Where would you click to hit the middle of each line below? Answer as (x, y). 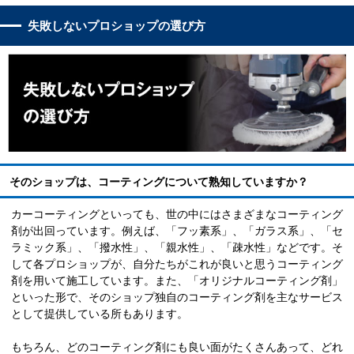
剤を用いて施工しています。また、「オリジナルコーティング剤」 (177, 281)
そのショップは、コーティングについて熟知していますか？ (159, 182)
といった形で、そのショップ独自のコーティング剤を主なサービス (177, 298)
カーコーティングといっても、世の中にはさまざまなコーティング (177, 215)
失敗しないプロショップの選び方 (117, 25)
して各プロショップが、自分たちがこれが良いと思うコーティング (177, 264)
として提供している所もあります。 (100, 314)
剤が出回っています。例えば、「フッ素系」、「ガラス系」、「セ (177, 231)
